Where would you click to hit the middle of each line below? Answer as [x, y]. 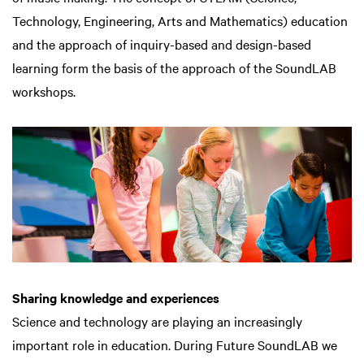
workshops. [44, 91]
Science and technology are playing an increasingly [157, 321]
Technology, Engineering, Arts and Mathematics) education [180, 20]
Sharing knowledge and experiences [116, 298]
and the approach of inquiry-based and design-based [162, 44]
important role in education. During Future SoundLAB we [175, 345]
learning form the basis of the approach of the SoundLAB [174, 67]
